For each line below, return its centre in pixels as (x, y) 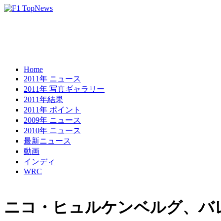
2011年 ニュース (52, 79)
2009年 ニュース (52, 120)
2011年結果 (43, 99)
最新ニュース (47, 141)
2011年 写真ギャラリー (64, 89)
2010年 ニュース (52, 130)
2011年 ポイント (52, 110)
